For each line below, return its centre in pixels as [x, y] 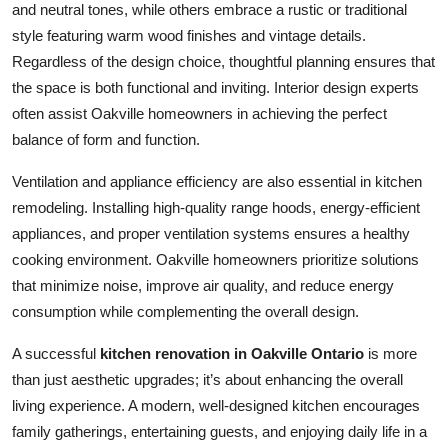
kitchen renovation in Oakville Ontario [232, 353]
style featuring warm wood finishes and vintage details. [189, 35]
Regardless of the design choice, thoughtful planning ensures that [223, 61]
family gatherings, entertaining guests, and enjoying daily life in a [219, 431]
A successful [56, 353]
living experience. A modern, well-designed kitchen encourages [216, 405]
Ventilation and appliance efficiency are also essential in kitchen [217, 181]
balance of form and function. [106, 139]
